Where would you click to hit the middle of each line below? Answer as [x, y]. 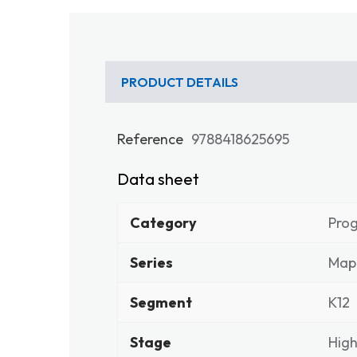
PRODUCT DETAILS [180, 82]
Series [151, 263]
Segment [161, 302]
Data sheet [158, 179]
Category [163, 223]
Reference [150, 139]
